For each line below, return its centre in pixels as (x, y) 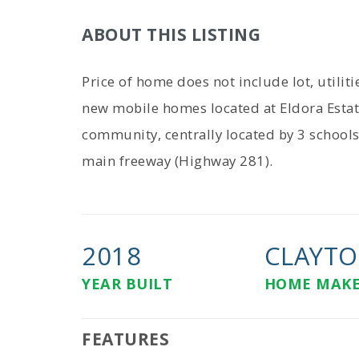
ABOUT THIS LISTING (171, 34)
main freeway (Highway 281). (177, 161)
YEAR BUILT (127, 284)
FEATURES (125, 339)
